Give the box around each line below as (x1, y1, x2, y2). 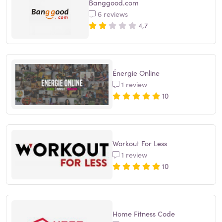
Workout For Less (112, 138, 167, 148)
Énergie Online (112, 67, 160, 78)
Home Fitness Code (112, 208, 175, 219)
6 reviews (96, 8, 128, 19)
